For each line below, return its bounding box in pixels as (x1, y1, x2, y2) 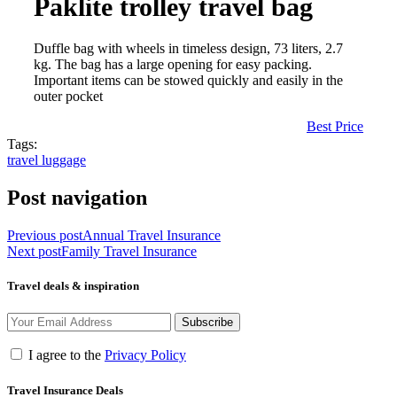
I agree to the (25, 347, 105, 363)
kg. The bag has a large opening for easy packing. (34, 57, 312, 73)
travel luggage (7, 152, 86, 168)
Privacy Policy (105, 347, 186, 363)
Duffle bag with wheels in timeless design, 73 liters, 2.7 (34, 41, 343, 57)
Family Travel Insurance (61, 244, 197, 260)
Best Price (307, 119, 363, 135)
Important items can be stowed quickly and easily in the (34, 73, 343, 89)
